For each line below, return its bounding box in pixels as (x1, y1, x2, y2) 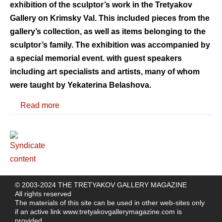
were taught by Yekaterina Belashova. (10, 80, 151, 89)
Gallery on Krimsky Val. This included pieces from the (10, 13, 210, 22)
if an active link (15, 208, 63, 216)
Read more (20, 101, 59, 110)
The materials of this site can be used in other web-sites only (15, 199, 205, 207)
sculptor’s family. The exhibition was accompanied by (10, 40, 210, 49)
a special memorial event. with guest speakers (10, 54, 182, 62)
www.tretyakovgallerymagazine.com (63, 208, 175, 216)
